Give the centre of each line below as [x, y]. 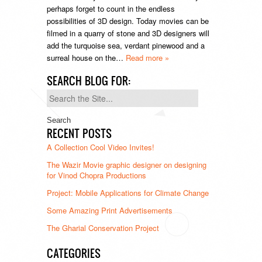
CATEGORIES [74, 253]
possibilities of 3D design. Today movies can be [128, 20]
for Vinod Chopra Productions [96, 175]
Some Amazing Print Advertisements [110, 210]
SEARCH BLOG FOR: [89, 80]
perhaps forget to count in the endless [111, 8]
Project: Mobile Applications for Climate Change [128, 192]
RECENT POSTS [79, 133]
